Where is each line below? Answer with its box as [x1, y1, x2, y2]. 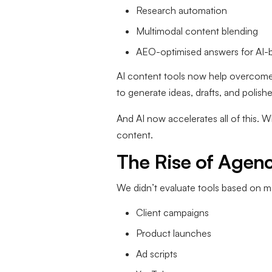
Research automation [136, 4, 227, 17]
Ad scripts [136, 248, 177, 260]
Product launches [136, 227, 211, 240]
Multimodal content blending [136, 25, 258, 38]
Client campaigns [136, 206, 209, 219]
